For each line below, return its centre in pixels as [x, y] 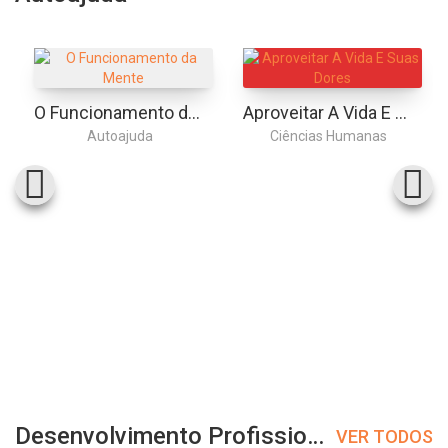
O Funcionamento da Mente [193, 112]
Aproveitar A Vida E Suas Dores [400, 112]
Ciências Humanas [328, 135]
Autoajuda [119, 135]
